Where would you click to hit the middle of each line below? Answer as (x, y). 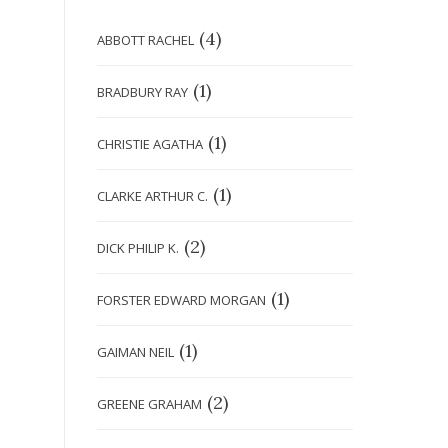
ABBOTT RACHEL (145, 40)
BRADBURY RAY (142, 92)
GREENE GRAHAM (149, 404)
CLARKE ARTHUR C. (152, 196)
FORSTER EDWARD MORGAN (181, 300)
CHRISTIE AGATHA (150, 144)
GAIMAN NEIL (135, 352)
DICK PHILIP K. (138, 248)
